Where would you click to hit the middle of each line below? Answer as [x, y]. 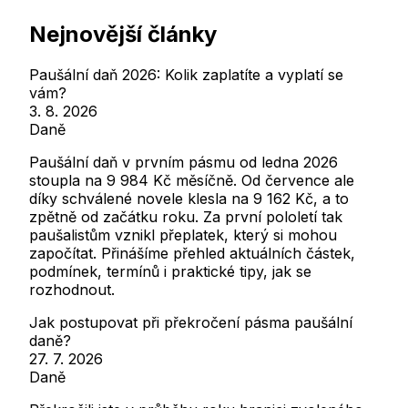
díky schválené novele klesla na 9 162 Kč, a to [189, 198]
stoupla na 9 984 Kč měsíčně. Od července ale [192, 180]
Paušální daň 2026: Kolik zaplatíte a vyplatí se [186, 74]
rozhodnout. [72, 289]
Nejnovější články [123, 34]
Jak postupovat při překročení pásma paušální [191, 322]
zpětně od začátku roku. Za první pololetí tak [186, 216]
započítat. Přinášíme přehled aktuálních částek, [192, 253]
